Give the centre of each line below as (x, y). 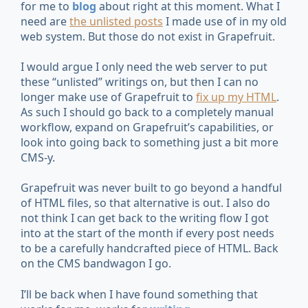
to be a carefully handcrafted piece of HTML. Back (150, 249)
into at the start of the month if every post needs (147, 233)
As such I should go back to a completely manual (147, 112)
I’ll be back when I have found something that (139, 294)
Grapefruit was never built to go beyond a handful (151, 188)
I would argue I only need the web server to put (144, 66)
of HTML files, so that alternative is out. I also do (145, 203)
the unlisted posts (116, 21)
